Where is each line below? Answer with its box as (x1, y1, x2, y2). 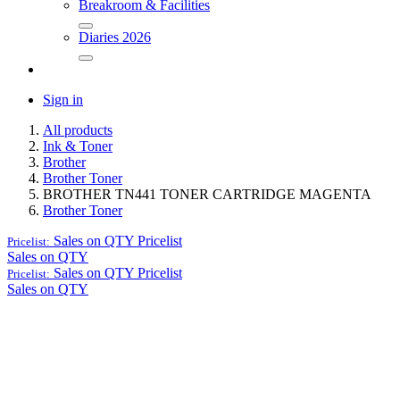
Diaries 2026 (79, 29, 151, 46)
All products (43, 122, 112, 138)
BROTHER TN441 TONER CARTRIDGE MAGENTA (43, 187, 371, 203)
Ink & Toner (43, 138, 112, 154)
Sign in (43, 92, 83, 108)
